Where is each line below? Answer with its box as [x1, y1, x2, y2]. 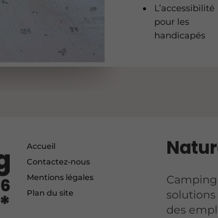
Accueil [27, 141, 56, 151]
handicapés [154, 30, 206, 41]
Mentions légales [27, 172, 94, 182]
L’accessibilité [154, 3, 215, 14]
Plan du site [27, 188, 74, 198]
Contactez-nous [27, 157, 91, 166]
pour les [154, 17, 190, 28]
